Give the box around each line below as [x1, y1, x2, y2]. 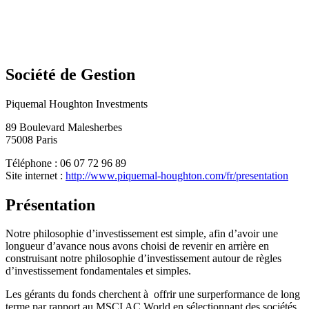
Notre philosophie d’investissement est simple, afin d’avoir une [6, 228, 278, 240]
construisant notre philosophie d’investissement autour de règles [6, 252, 281, 265]
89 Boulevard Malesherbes [6, 121, 122, 133]
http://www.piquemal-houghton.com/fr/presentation [66, 169, 288, 181]
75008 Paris [6, 133, 57, 146]
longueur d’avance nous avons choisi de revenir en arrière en [6, 240, 269, 252]
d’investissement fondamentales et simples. [6, 265, 191, 277]
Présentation [6, 195, 95, 214]
